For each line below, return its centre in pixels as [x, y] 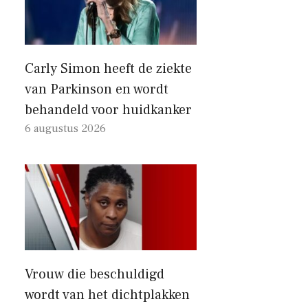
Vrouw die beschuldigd [95, 274]
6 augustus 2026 [65, 129]
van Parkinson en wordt [97, 89]
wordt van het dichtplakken [107, 295]
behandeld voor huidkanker [108, 110]
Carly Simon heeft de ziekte [108, 69]
